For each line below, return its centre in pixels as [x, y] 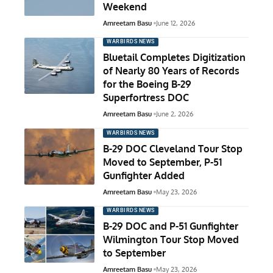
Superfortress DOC [146, 98]
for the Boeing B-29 [147, 84]
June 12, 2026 [175, 23]
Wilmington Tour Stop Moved [171, 239]
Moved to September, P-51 [162, 162]
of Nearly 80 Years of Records [171, 71]
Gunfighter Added [144, 175]
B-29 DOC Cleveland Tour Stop [173, 148]
